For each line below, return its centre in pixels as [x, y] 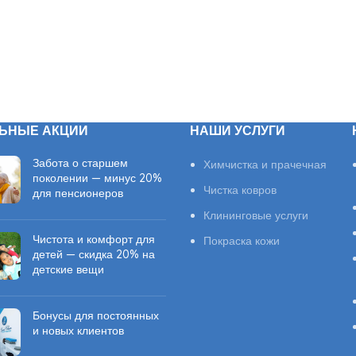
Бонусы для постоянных [95, 315]
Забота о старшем [80, 163]
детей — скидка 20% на [93, 254]
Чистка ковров [240, 190]
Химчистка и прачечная [265, 164]
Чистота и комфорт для [93, 239]
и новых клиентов [78, 331]
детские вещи [68, 269]
